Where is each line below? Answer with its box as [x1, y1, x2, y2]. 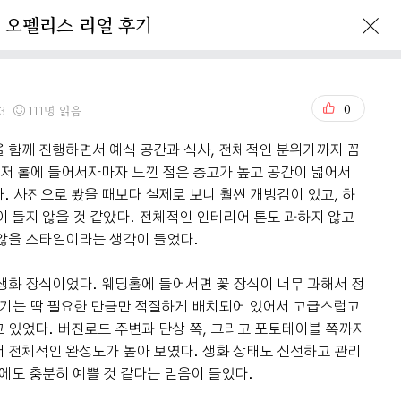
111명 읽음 [25, 102, 82, 119]
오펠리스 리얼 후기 [5, 12, 152, 38]
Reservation [124, 49, 202, 67]
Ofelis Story [7, 49, 85, 67]
